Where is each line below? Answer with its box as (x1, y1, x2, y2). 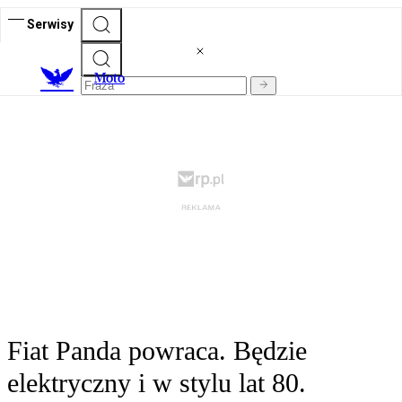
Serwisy (27, 16, 74, 31)
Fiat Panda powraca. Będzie (7, 336, 307, 366)
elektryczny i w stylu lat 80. (7, 368, 306, 398)
